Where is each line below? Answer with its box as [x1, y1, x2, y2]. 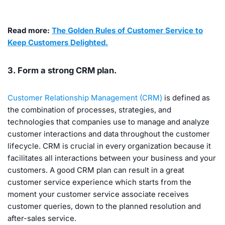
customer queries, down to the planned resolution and [8, 201, 201, 211]
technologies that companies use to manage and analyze [8, 117, 209, 127]
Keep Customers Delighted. [8, 37, 108, 47]
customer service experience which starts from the [8, 177, 191, 187]
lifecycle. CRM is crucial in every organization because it [8, 141, 211, 151]
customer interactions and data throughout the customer [8, 129, 210, 139]
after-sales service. [8, 213, 78, 223]
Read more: [8, 25, 50, 35]
